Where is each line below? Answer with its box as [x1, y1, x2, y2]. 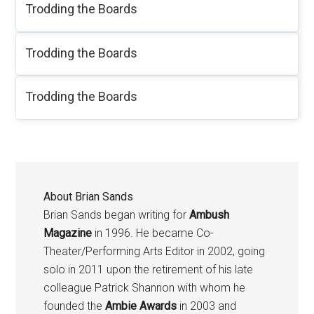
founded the [43, 299, 106, 313]
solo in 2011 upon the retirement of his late [43, 262, 254, 276]
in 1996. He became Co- [92, 226, 214, 240]
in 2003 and [177, 299, 237, 313]
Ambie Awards [105, 299, 177, 313]
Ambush [189, 207, 230, 221]
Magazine [43, 226, 93, 240]
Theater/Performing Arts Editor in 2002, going [43, 244, 266, 258]
